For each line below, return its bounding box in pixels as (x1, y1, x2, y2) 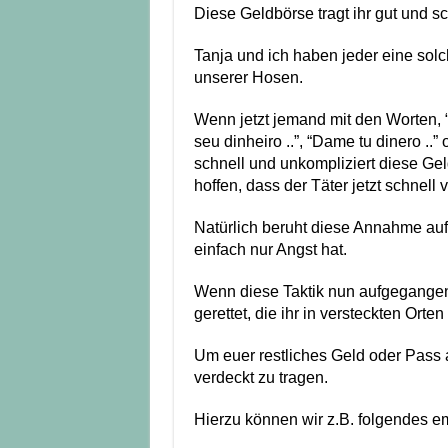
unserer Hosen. (193, 69, 303, 87)
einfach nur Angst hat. (193, 241, 347, 259)
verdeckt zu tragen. (193, 369, 328, 387)
